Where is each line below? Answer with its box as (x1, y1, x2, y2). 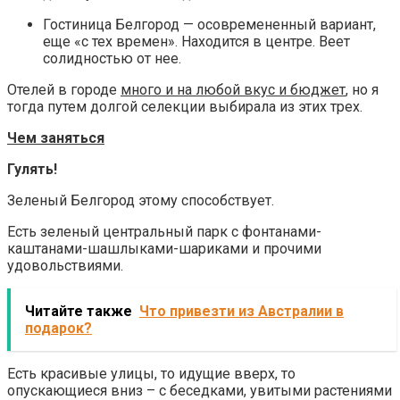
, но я (346, 80, 379, 98)
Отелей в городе (7, 80, 121, 98)
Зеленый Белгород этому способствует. (7, 191, 274, 209)
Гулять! (7, 160, 57, 178)
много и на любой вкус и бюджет (121, 80, 346, 98)
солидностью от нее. (43, 49, 181, 67)
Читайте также (25, 302, 132, 320)
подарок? (25, 319, 92, 337)
